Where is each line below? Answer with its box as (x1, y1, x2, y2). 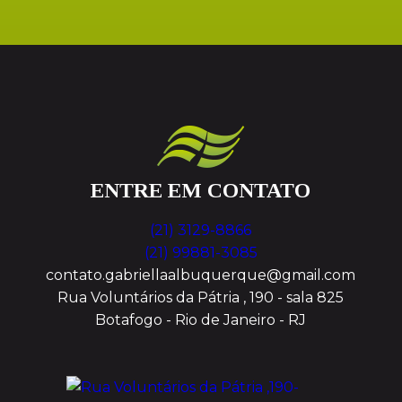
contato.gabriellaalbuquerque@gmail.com (46, 267, 356, 284)
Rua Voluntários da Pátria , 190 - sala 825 (57, 289, 345, 307)
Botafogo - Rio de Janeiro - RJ (95, 311, 307, 329)
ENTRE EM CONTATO (91, 179, 311, 203)
